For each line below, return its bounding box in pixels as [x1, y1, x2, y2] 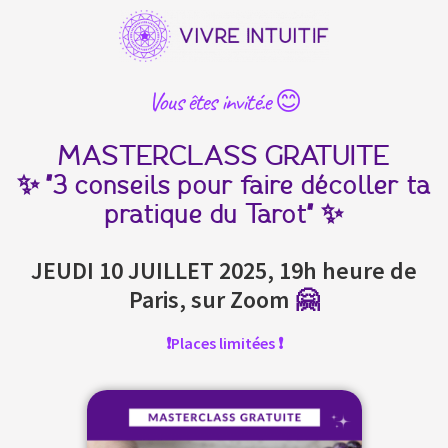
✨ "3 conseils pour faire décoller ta [17, 171, 431, 199]
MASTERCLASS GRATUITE [58, 142, 390, 170]
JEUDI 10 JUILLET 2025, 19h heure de [31, 254, 417, 286]
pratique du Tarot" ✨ [105, 200, 343, 228]
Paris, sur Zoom [129, 283, 289, 315]
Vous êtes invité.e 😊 [147, 84, 301, 118]
